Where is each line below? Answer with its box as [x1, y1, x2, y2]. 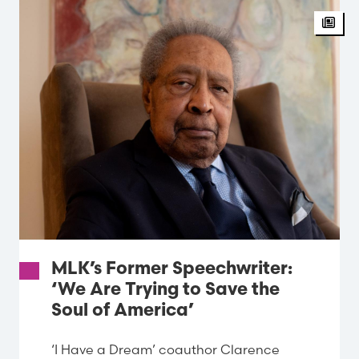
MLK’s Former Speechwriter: [51, 260, 292, 279]
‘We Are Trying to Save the [51, 280, 280, 300]
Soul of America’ [51, 301, 194, 321]
